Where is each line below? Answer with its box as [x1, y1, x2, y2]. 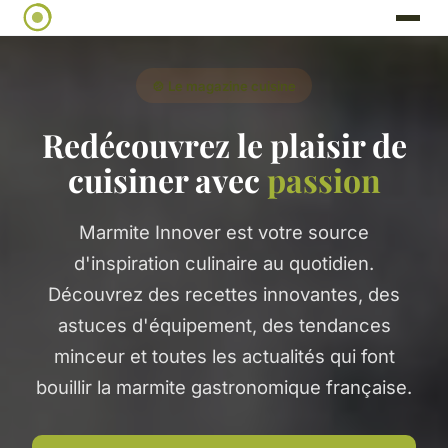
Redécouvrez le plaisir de [41, 122, 407, 166]
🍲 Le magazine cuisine [152, 77, 296, 94]
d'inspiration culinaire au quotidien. [74, 251, 374, 274]
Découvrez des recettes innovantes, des [48, 282, 400, 305]
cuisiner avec [67, 157, 267, 201]
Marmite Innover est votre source [79, 220, 369, 243]
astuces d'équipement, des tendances [57, 313, 391, 336]
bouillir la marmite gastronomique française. [36, 375, 412, 398]
